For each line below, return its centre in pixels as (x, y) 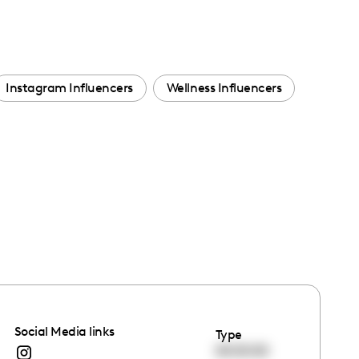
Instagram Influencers (69, 88)
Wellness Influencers (224, 88)
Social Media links (65, 331)
